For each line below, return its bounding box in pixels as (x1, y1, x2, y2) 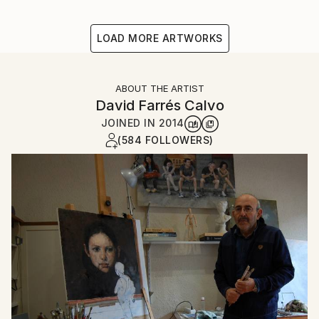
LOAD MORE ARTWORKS (96, 32, 223, 45)
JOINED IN (100, 117, 159, 130)
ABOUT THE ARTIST (115, 83, 204, 95)
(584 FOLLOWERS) (117, 134, 214, 147)
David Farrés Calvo (95, 97, 224, 115)
